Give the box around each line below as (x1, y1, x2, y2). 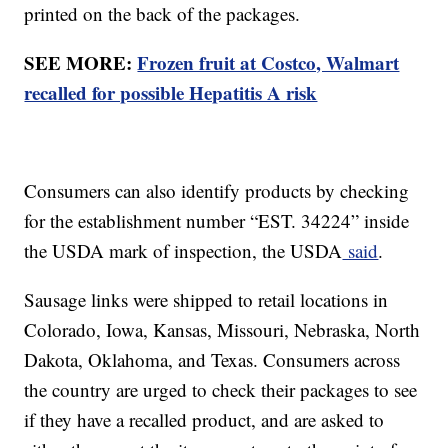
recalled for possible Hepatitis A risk (24, 79, 318, 107)
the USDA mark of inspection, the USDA (24, 238, 343, 264)
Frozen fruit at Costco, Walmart (137, 49, 400, 77)
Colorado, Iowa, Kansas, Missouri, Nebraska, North (24, 317, 421, 343)
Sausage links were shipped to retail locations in (24, 287, 389, 313)
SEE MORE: (24, 49, 138, 77)
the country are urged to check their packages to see (24, 377, 418, 403)
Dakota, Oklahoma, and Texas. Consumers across (24, 347, 401, 373)
